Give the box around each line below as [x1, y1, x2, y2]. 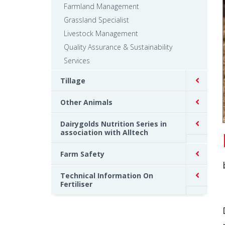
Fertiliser [60, 179, 92, 189]
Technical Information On [60, 170, 153, 180]
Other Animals [60, 97, 113, 107]
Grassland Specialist [64, 15, 129, 25]
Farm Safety [60, 149, 104, 159]
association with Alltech [60, 127, 148, 137]
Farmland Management [64, 1, 139, 11]
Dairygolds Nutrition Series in [60, 119, 167, 129]
